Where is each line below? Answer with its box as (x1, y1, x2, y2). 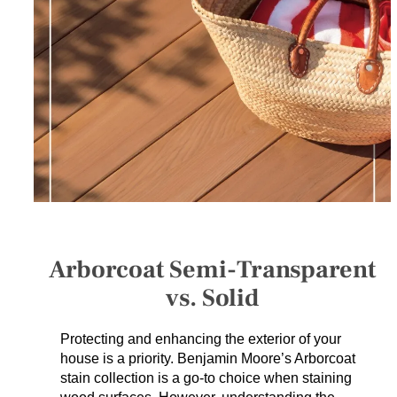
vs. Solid (165, 282, 260, 315)
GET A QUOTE (19, 75, 99, 92)
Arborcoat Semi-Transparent (49, 253, 377, 286)
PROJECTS (19, 119, 76, 136)
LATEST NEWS (19, 162, 100, 179)
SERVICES (19, 32, 74, 49)
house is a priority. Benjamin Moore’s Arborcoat (60, 351, 356, 367)
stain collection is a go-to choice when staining (60, 370, 353, 386)
